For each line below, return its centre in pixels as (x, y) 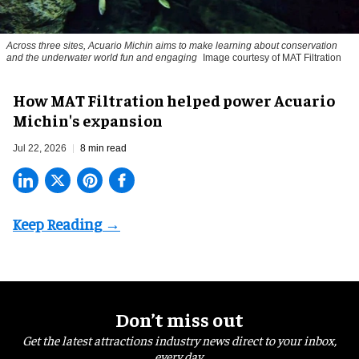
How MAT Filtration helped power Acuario (174, 100)
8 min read (103, 149)
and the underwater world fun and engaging (102, 58)
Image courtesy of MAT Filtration (272, 58)
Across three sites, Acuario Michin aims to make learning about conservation (172, 46)
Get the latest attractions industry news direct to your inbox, (179, 340)
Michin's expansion (88, 120)
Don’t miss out (179, 319)
